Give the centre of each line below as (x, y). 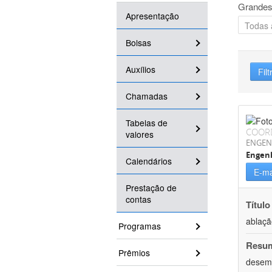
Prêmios (134, 253)
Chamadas (147, 96)
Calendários (149, 161)
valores (140, 134)
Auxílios (141, 70)
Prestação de (151, 188)
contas (138, 199)
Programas (140, 226)
